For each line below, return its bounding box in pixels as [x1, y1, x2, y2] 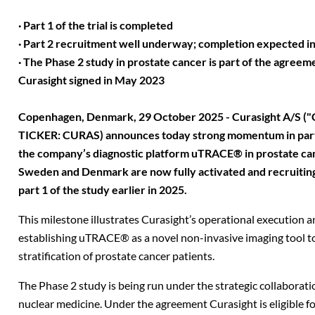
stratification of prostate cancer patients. [18, 249, 214, 262]
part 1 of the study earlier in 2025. [18, 183, 187, 196]
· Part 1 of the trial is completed [18, 18, 177, 32]
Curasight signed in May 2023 [18, 73, 165, 86]
